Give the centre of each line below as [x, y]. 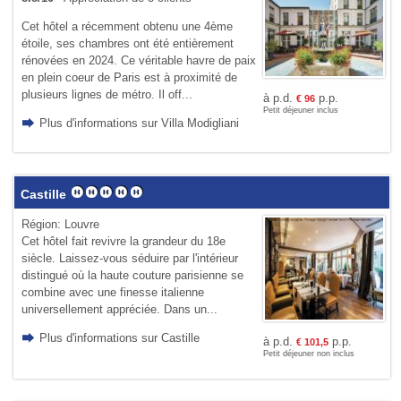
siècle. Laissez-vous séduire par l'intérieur [129, 259]
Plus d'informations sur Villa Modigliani [139, 124]
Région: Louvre [60, 225]
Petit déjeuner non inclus [308, 354]
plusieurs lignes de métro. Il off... [107, 95]
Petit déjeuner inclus [300, 110]
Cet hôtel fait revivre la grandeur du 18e [123, 242]
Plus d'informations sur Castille [119, 338]
